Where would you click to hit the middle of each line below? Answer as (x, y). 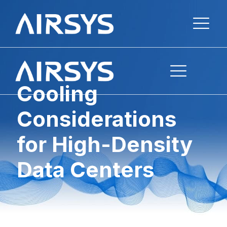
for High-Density (105, 144)
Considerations (97, 119)
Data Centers (86, 169)
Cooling (57, 93)
